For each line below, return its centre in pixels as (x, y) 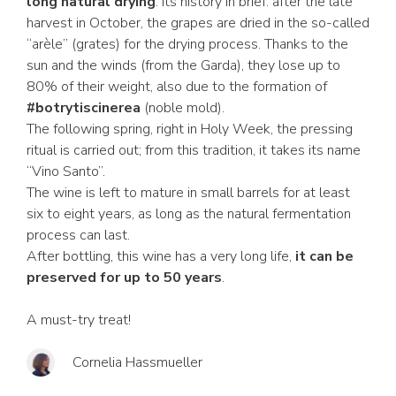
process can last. (78, 235)
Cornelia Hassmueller (137, 362)
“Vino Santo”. (66, 171)
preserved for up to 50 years (124, 278)
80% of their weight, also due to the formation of (177, 87)
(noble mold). (183, 108)
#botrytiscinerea (84, 108)
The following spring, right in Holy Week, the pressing (190, 129)
